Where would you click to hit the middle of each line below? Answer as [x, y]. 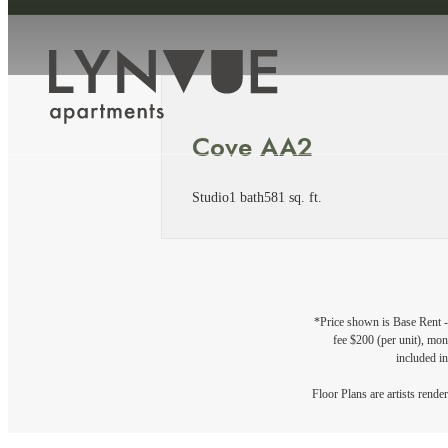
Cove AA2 [252, 146]
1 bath [246, 197]
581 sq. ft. [293, 197]
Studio [210, 197]
